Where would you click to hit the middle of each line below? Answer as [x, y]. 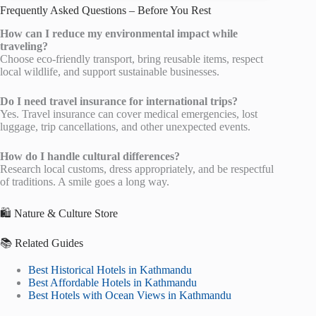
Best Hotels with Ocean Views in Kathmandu [130, 296]
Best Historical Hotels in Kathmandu [110, 270]
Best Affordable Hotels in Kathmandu [113, 283]
